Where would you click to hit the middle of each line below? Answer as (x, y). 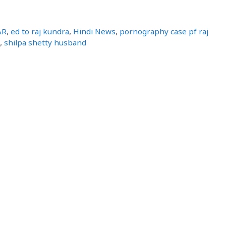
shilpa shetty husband (45, 44)
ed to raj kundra (40, 33)
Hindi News (95, 33)
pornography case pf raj (164, 33)
